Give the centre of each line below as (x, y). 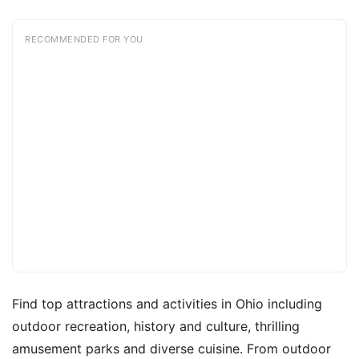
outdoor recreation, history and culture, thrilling (156, 326)
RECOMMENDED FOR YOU (84, 39)
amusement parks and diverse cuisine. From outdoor (171, 349)
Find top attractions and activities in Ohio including (167, 304)
